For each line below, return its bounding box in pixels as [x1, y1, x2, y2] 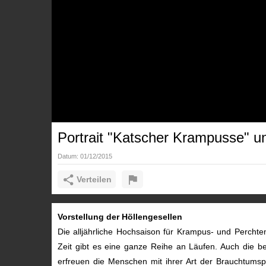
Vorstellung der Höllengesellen [58, 211, 185, 221]
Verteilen [77, 175, 112, 185]
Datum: [58, 152, 80, 160]
